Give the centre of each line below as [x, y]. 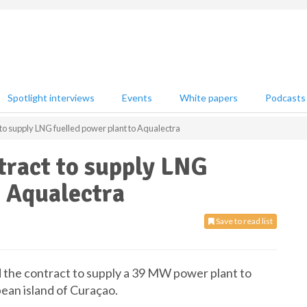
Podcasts [285, 98]
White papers [209, 98]
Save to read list [244, 221]
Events [137, 98]
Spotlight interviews [51, 98]
